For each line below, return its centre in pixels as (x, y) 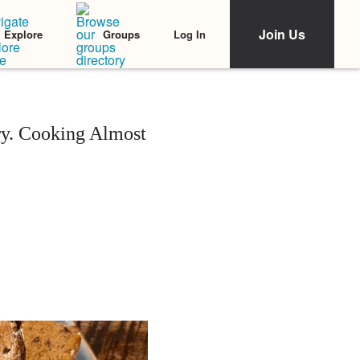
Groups (121, 34)
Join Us (282, 34)
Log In (190, 34)
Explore (23, 34)
